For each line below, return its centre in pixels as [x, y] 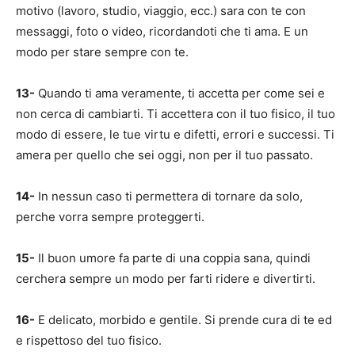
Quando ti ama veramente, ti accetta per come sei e [180, 93]
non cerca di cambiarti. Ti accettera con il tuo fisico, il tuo [176, 114]
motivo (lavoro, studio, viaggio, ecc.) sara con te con [161, 11]
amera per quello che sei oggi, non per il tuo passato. [164, 155]
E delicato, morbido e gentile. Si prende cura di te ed [183, 320]
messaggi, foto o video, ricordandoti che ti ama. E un [162, 31]
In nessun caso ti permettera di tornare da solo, [169, 196]
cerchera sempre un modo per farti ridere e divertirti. [166, 279]
